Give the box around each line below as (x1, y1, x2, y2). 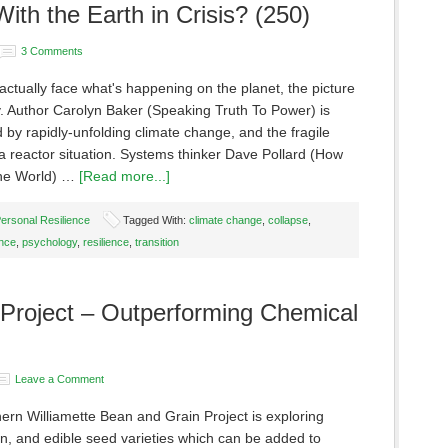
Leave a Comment (15, 373, 104, 385)
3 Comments (21, 45, 83, 57)
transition (135, 236, 179, 248)
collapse (268, 214, 308, 226)
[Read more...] (79, 168, 170, 184)
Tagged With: (123, 214, 189, 226)
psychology (22, 236, 77, 248)
